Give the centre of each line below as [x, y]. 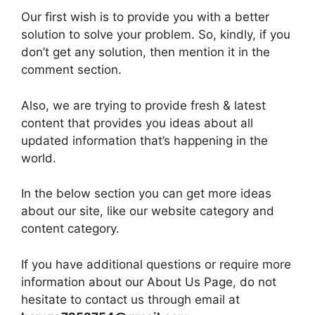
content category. [70, 229]
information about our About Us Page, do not [149, 282]
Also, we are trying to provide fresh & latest [143, 105]
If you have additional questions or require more [156, 264]
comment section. [71, 70]
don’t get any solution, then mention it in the [146, 52]
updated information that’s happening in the [144, 140]
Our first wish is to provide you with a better [145, 17]
